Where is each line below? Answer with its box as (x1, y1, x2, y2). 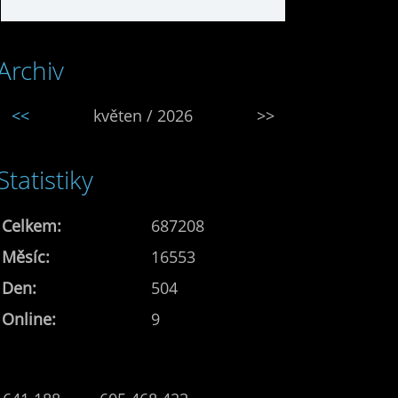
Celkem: (2, 214, 61, 236)
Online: (2, 307, 56, 330)
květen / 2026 (93, 104, 193, 126)
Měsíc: (2, 245, 50, 267)
